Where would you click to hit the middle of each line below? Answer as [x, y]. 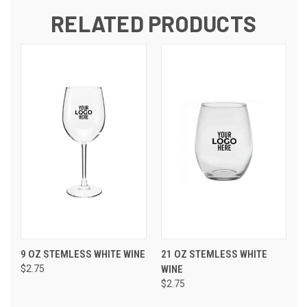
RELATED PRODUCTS [153, 23]
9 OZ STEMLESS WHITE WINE [83, 254]
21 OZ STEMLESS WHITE [214, 254]
